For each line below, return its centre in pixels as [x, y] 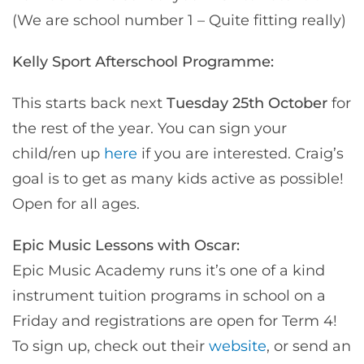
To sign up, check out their [110, 346]
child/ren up [58, 153]
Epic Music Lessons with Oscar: [126, 245]
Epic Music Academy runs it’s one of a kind [169, 270]
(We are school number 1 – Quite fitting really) [179, 20]
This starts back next [89, 103]
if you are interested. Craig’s [240, 153]
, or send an [309, 346]
